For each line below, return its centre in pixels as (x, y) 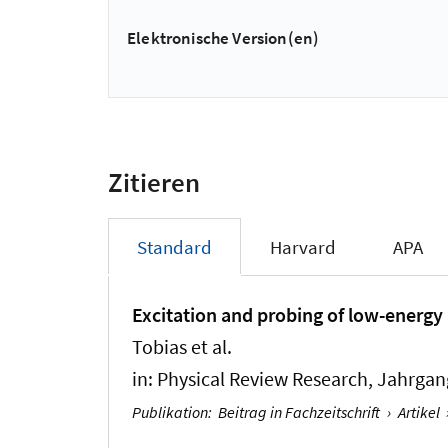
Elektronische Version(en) (223, 37)
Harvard (302, 247)
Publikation (170, 411)
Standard (174, 247)
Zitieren (154, 182)
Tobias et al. (182, 346)
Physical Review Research (263, 378)
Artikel (418, 411)
